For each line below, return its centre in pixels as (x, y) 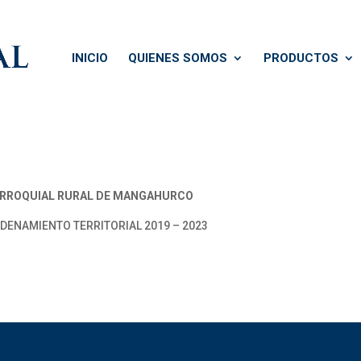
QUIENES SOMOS (178, 58)
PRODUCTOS (301, 58)
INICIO (90, 58)
